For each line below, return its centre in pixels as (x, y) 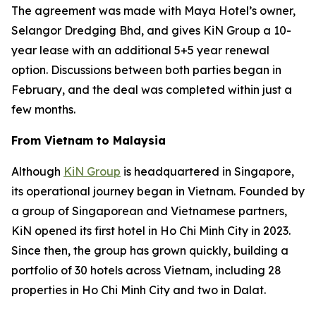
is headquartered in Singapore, (207, 172)
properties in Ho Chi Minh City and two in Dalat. (139, 290)
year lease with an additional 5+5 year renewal (140, 50)
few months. (43, 110)
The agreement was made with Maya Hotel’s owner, (153, 11)
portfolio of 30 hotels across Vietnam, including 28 (146, 271)
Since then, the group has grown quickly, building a (150, 251)
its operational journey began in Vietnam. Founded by (158, 192)
